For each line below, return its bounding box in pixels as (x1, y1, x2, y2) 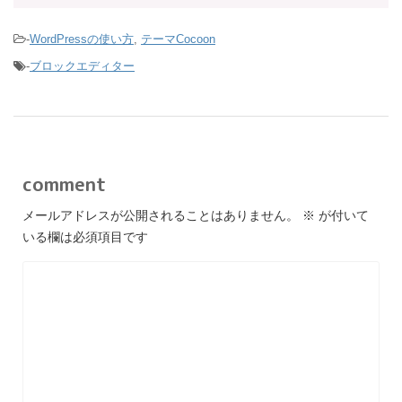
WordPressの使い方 (30, 32, 134, 47)
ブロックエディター (30, 59, 135, 74)
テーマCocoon (141, 32, 215, 47)
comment (22, 170, 106, 198)
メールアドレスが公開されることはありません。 (22, 208, 299, 223)
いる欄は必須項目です (22, 230, 148, 245)
